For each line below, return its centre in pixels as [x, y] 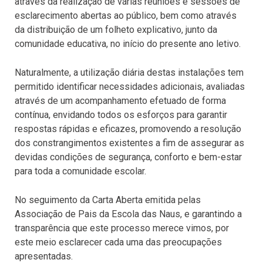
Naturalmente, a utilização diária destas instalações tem [129, 72]
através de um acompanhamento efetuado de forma [120, 100]
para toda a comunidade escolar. [80, 171]
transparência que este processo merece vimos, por [122, 228]
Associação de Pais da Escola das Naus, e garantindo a [128, 214]
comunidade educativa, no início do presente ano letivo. [128, 43]
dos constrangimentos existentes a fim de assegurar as [129, 143]
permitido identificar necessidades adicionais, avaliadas [130, 86]
